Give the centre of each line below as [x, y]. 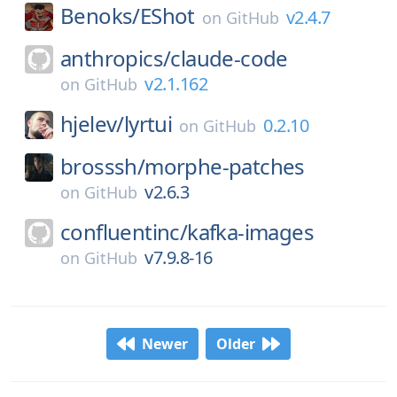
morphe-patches [225, 166]
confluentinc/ [124, 232]
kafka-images [251, 232]
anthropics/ [116, 58]
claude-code [229, 58]
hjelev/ [92, 124]
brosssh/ [103, 166]
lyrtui [148, 124]
